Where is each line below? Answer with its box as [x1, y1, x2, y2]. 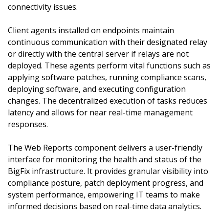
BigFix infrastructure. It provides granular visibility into [8, 166, 208, 176]
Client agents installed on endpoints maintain [8, 25, 174, 36]
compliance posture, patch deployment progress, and [8, 177, 203, 188]
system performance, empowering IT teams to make [8, 189, 200, 200]
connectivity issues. [8, 1, 78, 12]
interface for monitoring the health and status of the [8, 154, 201, 165]
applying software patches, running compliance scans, [8, 72, 206, 83]
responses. [8, 119, 48, 130]
